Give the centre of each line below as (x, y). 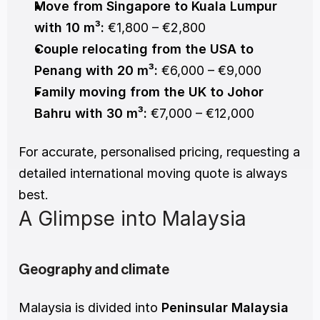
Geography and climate (94, 270)
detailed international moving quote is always (153, 174)
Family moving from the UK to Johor (149, 92)
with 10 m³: (69, 28)
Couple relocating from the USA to (144, 49)
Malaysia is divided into (90, 308)
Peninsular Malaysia (225, 308)
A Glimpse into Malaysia (132, 219)
